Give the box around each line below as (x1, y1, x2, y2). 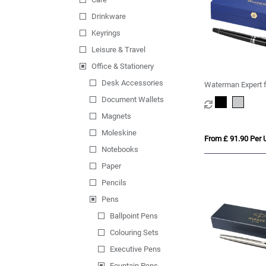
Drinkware (91, 12, 126, 21)
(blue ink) (204, 91, 236, 101)
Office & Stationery (91, 62, 154, 71)
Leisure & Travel (91, 45, 146, 55)
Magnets (101, 112, 131, 121)
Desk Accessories (101, 78, 163, 88)
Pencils (101, 178, 126, 188)
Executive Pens (110, 245, 161, 254)
